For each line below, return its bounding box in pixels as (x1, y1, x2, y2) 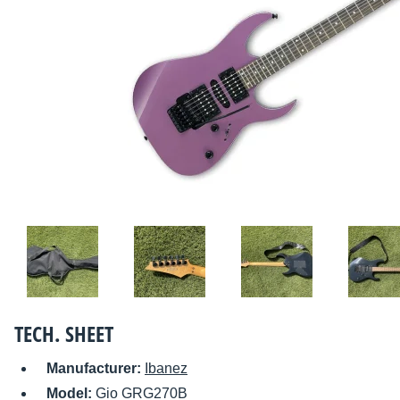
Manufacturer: (46, 361, 145, 377)
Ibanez (145, 361, 187, 377)
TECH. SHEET (14, 319, 113, 349)
